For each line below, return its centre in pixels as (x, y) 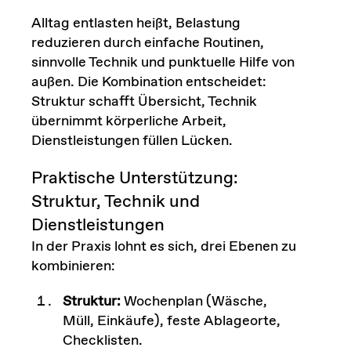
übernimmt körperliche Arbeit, (128, 122)
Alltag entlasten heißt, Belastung (136, 24)
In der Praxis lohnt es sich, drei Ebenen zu (163, 247)
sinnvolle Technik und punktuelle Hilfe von (163, 63)
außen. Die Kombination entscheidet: (148, 83)
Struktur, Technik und (115, 203)
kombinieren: (73, 267)
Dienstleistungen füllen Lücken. (132, 141)
